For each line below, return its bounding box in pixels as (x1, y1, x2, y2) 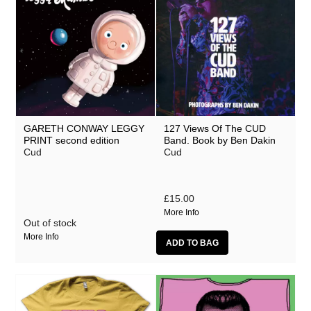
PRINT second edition (23, 135, 119, 146)
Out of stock (23, 217, 76, 228)
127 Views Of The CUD (163, 123, 266, 135)
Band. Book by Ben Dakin (163, 135, 276, 146)
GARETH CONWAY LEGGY (23, 123, 144, 135)
